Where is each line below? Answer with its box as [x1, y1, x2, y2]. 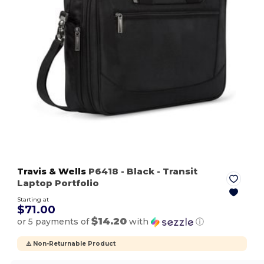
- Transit [154, 166, 198, 177]
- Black [121, 166, 155, 177]
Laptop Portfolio [17, 177, 100, 189]
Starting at [17, 196, 49, 204]
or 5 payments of [17, 216, 92, 227]
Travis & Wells [17, 166, 87, 177]
